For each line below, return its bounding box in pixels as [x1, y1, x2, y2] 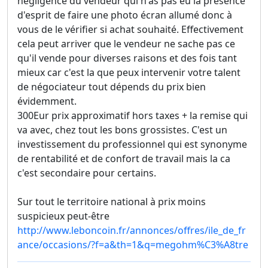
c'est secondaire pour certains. [17, 166, 156, 180]
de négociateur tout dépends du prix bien [17, 80, 206, 94]
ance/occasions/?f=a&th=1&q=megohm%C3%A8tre [17, 238, 248, 252]
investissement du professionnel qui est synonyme [17, 138, 247, 151]
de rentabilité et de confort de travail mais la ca [17, 152, 230, 166]
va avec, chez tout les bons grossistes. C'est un [17, 123, 227, 137]
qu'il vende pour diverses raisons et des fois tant [17, 51, 237, 65]
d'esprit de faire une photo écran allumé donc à [17, 8, 232, 22]
